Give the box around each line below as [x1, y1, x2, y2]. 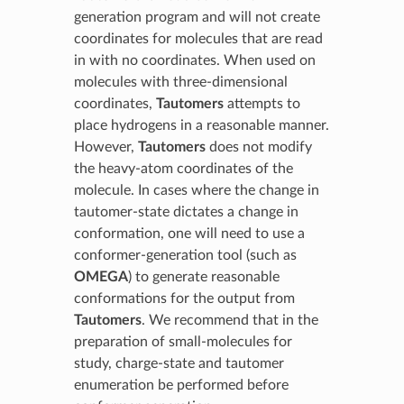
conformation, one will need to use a [73, 225, 305, 241]
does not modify [205, 139, 312, 154]
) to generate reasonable [127, 269, 280, 284]
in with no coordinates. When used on [73, 52, 316, 68]
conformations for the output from [73, 290, 295, 306]
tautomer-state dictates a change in [73, 204, 298, 219]
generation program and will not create [73, 9, 320, 24]
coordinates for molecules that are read [73, 31, 323, 46]
